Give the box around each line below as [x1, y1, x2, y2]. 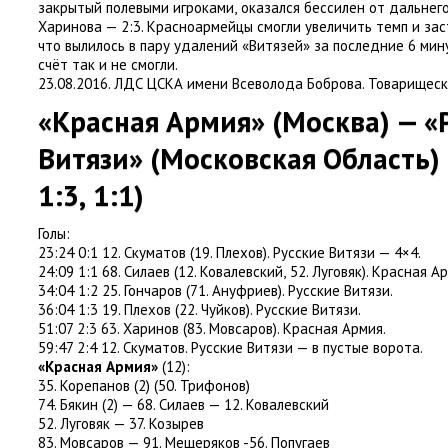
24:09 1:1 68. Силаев [38, 262, 170, 281]
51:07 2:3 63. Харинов [38, 319, 179, 338]
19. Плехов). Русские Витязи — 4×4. [194, 243, 421, 262]
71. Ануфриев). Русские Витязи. [190, 281, 393, 300]
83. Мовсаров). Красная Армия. [187, 319, 386, 338]
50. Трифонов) [158, 376, 250, 395]
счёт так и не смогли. [38, 55, 178, 74]
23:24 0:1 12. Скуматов [38, 243, 186, 262]
